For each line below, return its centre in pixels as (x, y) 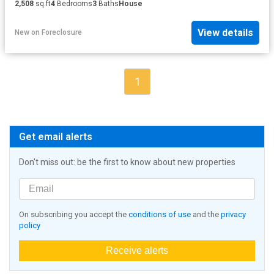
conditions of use (160, 214)
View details (225, 32)
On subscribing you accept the (74, 214)
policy (30, 225)
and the (206, 214)
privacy (233, 214)
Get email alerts (56, 136)
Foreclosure (62, 33)
